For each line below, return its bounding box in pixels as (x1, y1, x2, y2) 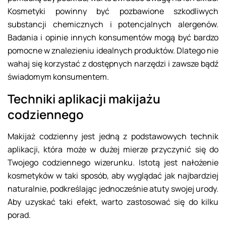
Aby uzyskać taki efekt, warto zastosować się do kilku (8, 196, 218, 208)
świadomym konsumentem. (8, 71, 109, 83)
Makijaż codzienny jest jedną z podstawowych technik (8, 131, 218, 142)
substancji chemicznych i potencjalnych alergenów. (8, 19, 218, 30)
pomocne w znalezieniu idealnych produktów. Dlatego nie (8, 45, 218, 56)
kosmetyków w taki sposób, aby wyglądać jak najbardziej (8, 170, 218, 182)
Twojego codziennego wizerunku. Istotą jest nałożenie (8, 157, 218, 168)
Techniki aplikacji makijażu (8, 90, 160, 107)
